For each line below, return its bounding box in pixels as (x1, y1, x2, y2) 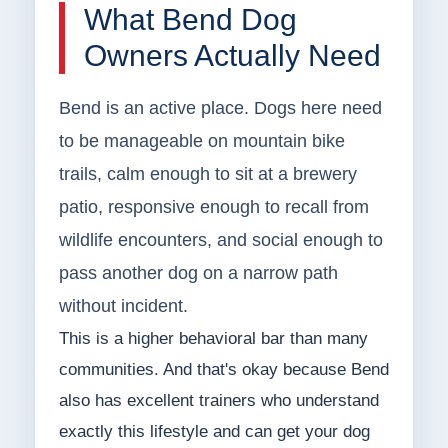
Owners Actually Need (83, 39, 381, 73)
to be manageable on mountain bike (58, 131, 345, 152)
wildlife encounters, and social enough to (58, 230, 383, 251)
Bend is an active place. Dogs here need (58, 98, 382, 119)
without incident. (58, 296, 188, 317)
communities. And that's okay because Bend (58, 360, 389, 380)
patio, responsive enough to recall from (58, 197, 369, 218)
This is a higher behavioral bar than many (58, 329, 368, 349)
